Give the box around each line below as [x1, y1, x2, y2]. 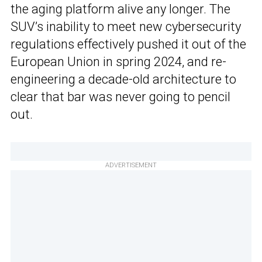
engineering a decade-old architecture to [11, 72, 236, 87]
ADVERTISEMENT [105, 161, 157, 170]
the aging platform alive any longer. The [11, 2, 230, 17]
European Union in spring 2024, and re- [11, 54, 226, 70]
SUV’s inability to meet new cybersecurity [11, 19, 241, 35]
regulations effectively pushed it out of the [11, 37, 246, 52]
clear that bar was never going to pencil [11, 89, 230, 105]
